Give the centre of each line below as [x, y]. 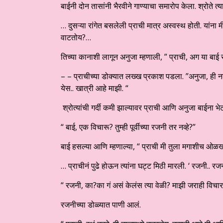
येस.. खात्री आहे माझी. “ [96, 88]
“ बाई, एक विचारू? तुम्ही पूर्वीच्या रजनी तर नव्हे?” [129, 127]
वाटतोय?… [76, 38]
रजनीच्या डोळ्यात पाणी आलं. [101, 205]
